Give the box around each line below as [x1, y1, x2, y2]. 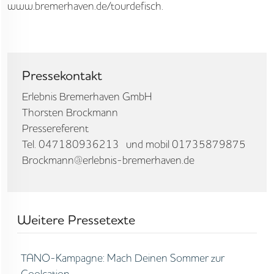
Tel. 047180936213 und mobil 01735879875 [22, 137, 246, 151]
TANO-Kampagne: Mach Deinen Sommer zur [20, 251, 224, 265]
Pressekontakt [22, 67, 102, 84]
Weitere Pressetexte [17, 211, 135, 228]
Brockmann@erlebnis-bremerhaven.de [22, 153, 194, 167]
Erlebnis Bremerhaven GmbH [22, 89, 152, 103]
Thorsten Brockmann [22, 105, 118, 119]
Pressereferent [22, 121, 89, 135]
